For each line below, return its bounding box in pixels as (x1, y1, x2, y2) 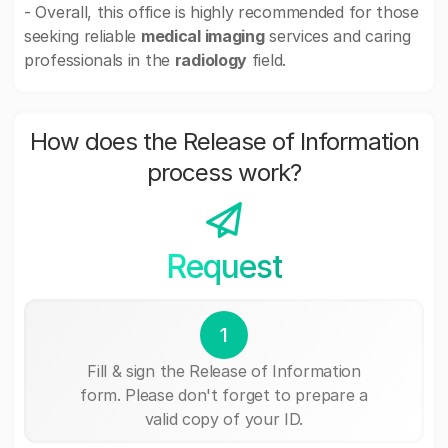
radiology (174, 50, 248, 70)
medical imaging (140, 26, 265, 46)
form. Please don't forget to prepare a (80, 384, 368, 405)
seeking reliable (24, 26, 141, 46)
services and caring (264, 26, 411, 46)
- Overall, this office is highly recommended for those (24, 2, 419, 22)
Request (165, 247, 282, 286)
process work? (147, 158, 301, 187)
